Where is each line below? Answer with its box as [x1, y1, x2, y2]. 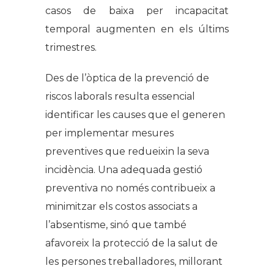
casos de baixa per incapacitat [45, 5, 229, 17]
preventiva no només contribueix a [45, 182, 215, 194]
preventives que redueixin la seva [45, 146, 209, 158]
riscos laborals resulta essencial [45, 91, 195, 103]
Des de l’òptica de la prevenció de [45, 72, 209, 84]
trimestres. [45, 42, 97, 54]
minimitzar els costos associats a [45, 201, 198, 213]
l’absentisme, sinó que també [45, 219, 187, 231]
